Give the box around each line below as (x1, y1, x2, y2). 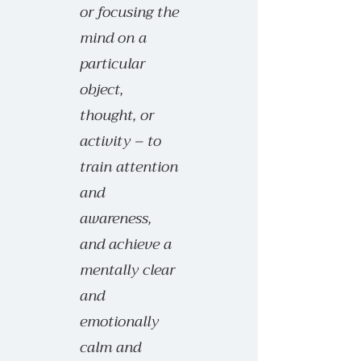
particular (80, 51, 145, 77)
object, (80, 77, 123, 102)
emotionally (80, 309, 159, 334)
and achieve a (80, 231, 172, 257)
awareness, (80, 205, 151, 231)
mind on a (80, 25, 147, 51)
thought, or (80, 102, 154, 128)
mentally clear (80, 257, 175, 283)
